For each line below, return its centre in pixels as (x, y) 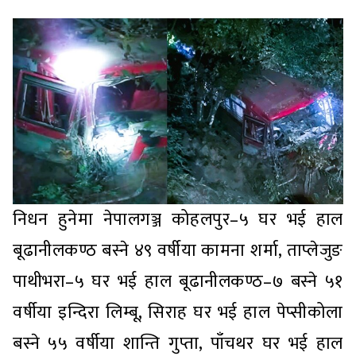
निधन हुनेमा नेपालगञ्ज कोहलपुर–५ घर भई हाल (178, 220)
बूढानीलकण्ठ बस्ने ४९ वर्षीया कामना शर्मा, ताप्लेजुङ (178, 251)
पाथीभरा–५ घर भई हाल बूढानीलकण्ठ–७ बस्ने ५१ (178, 282)
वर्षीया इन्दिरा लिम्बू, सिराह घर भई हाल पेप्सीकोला (178, 313)
